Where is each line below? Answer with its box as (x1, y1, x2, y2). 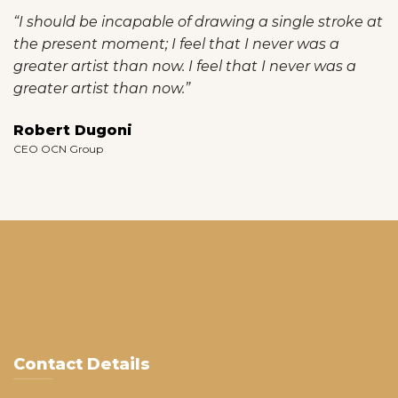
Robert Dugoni (13, 122, 132, 139)
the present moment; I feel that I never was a (13, 36, 339, 53)
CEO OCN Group (13, 142, 103, 156)
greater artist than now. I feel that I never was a (13, 58, 356, 76)
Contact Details (13, 354, 150, 375)
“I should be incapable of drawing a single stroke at (13, 13, 383, 31)
